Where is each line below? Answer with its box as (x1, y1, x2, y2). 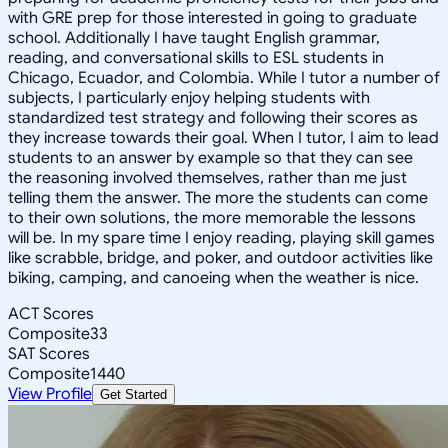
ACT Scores (8, 303, 94, 324)
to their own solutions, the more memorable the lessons (8, 207, 416, 228)
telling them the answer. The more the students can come (8, 187, 428, 208)
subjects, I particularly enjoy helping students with (8, 87, 370, 108)
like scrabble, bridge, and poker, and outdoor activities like (8, 247, 433, 268)
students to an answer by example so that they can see (8, 147, 413, 168)
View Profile (8, 383, 92, 404)
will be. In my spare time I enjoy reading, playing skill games (8, 227, 435, 248)
